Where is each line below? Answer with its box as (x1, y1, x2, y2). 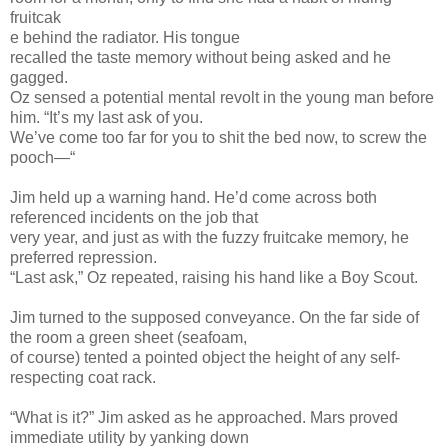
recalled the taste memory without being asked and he (10, 48, 391, 66)
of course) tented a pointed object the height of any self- (10, 348, 400, 366)
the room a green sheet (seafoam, (10, 328, 247, 346)
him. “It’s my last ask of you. (10, 108, 203, 126)
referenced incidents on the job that (10, 208, 258, 226)
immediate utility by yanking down (10, 428, 249, 446)
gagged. (10, 68, 68, 86)
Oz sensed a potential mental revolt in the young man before (10, 88, 434, 106)
